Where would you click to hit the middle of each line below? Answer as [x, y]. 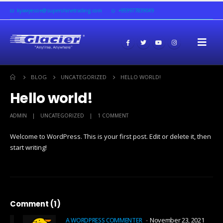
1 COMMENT [113, 115]
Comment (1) [35, 204]
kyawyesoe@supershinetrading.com [59, 10]
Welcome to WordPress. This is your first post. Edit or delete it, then [111, 136]
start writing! [28, 147]
